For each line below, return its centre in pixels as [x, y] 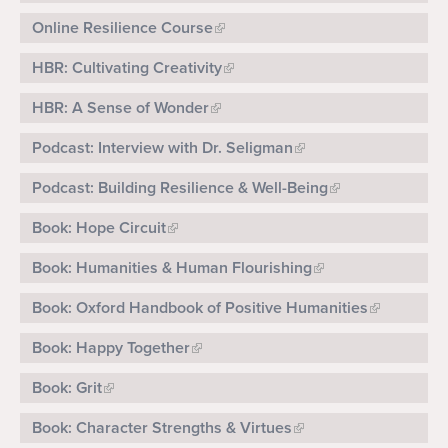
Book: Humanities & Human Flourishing [172, 268]
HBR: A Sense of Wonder [120, 108]
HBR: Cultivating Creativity [127, 68]
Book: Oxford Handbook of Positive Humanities [200, 308]
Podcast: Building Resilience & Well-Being [180, 188]
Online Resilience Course [122, 28]
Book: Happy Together [111, 348]
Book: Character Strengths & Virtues [162, 428]
